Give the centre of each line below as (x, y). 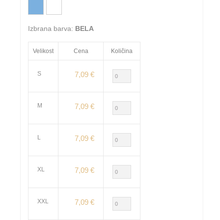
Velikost (43, 51)
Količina (122, 51)
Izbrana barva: (52, 29)
